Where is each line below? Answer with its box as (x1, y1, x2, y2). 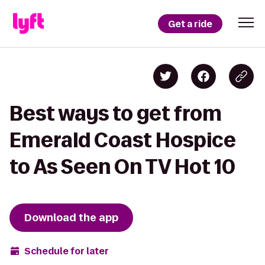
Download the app (24, 211, 118, 225)
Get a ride (168, 17, 212, 30)
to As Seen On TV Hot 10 (9, 156, 235, 177)
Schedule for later (24, 244, 109, 257)
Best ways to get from (9, 102, 222, 124)
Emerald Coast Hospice (9, 129, 236, 151)
